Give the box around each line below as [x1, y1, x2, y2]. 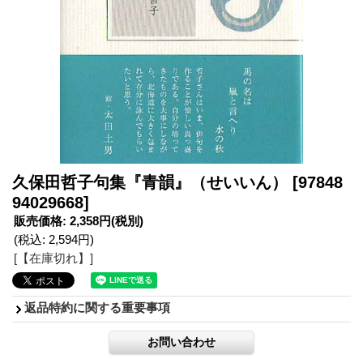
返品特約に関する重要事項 [24, 300, 170, 314]
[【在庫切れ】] [14, 250, 93, 265]
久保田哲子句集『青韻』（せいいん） [12, 173, 293, 191]
